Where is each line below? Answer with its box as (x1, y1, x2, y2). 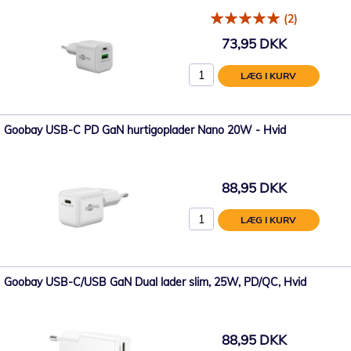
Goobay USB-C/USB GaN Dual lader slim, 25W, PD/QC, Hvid (4, 274, 306, 289)
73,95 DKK (221, 35, 287, 52)
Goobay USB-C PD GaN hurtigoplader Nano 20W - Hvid (4, 122, 286, 137)
